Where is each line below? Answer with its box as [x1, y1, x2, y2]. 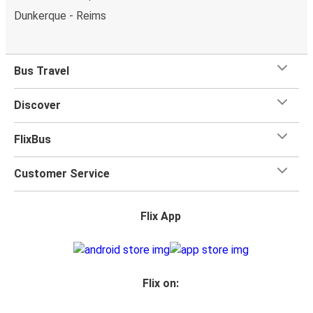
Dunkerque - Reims [14, 8, 106, 22]
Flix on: [143, 276, 179, 290]
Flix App [140, 209, 181, 223]
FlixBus [14, 132, 51, 146]
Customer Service [14, 166, 110, 180]
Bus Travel [14, 64, 69, 78]
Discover [14, 98, 61, 112]
